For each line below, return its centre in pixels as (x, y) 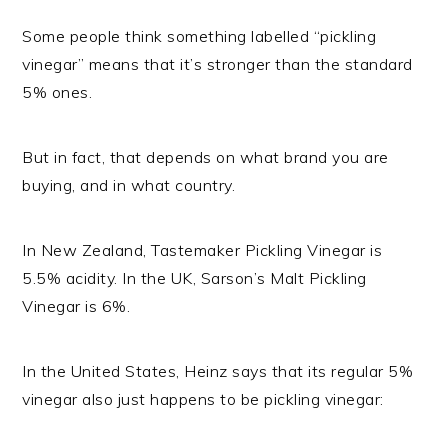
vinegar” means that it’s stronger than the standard (217, 63)
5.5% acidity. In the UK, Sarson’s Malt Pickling (194, 277)
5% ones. (57, 91)
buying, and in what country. (129, 184)
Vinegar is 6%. (76, 305)
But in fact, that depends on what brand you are (205, 156)
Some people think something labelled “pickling (199, 35)
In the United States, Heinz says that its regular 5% (218, 370)
